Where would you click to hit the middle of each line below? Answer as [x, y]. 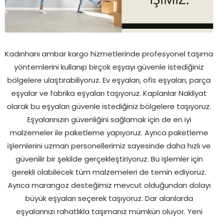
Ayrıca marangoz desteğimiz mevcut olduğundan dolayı [109, 185]
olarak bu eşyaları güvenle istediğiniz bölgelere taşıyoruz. [109, 106]
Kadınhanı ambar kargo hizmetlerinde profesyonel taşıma [109, 54]
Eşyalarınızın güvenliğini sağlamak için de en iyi [109, 119]
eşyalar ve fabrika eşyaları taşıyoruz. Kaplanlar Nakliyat [109, 93]
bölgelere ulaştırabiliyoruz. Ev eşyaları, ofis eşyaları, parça [109, 80]
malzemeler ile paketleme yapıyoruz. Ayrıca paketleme [109, 132]
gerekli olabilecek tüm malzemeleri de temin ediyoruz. [109, 172]
